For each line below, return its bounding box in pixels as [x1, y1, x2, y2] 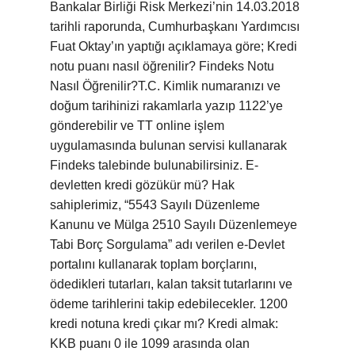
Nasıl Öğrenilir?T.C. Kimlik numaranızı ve [50, 79, 281, 93]
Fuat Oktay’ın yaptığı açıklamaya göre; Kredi [50, 40, 297, 53]
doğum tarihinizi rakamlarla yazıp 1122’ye [50, 99, 283, 113]
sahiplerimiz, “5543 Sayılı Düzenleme [50, 198, 260, 212]
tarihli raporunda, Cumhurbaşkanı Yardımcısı [50, 20, 300, 33]
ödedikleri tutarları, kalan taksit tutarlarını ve [50, 277, 292, 291]
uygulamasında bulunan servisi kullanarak [50, 139, 287, 152]
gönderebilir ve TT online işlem [50, 119, 224, 132]
